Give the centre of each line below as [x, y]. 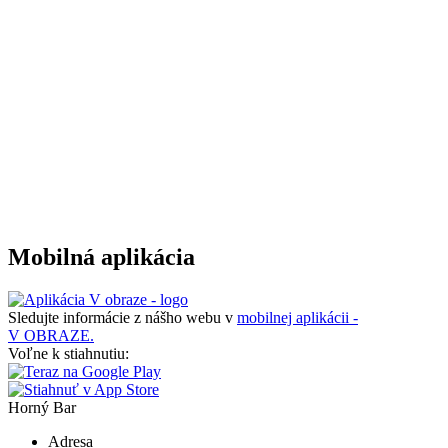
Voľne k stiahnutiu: [68, 353]
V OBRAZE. [51, 335]
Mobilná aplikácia [101, 257]
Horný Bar [42, 407]
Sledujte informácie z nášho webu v [122, 317]
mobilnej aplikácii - [297, 317]
